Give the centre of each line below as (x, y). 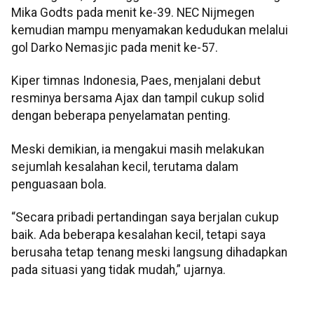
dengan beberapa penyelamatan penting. (121, 116)
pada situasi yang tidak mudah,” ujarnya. (118, 270)
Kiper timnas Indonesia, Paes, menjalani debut (136, 81)
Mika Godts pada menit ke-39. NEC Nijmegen (133, 12)
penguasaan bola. (59, 184)
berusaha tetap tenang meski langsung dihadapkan (149, 253)
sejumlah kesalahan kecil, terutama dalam (125, 166)
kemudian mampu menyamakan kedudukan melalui (150, 30)
